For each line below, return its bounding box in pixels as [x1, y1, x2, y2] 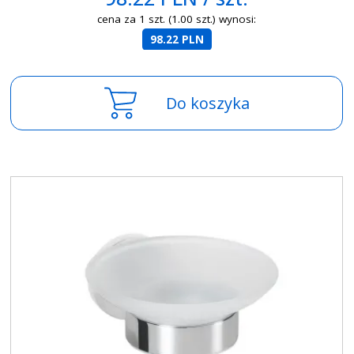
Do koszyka [165, 92, 250, 114]
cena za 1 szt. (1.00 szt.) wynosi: [97, 11, 257, 26]
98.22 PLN [149, 32, 204, 47]
